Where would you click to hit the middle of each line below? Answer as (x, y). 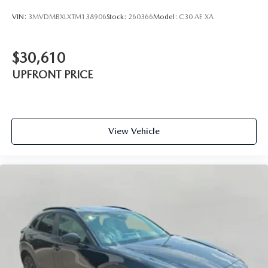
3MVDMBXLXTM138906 (67, 16)
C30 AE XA (196, 16)
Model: (166, 16)
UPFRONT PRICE (52, 75)
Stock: (117, 16)
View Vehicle (134, 131)
